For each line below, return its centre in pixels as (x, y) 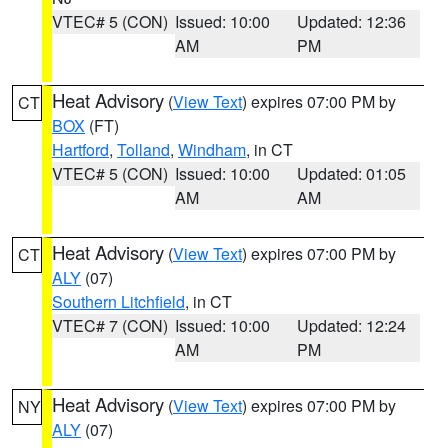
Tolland (143, 149)
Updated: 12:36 (352, 21)
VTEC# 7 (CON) (110, 325)
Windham (212, 149)
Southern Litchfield (118, 301)
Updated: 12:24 (352, 325)
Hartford (80, 149)
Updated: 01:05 (352, 173)
